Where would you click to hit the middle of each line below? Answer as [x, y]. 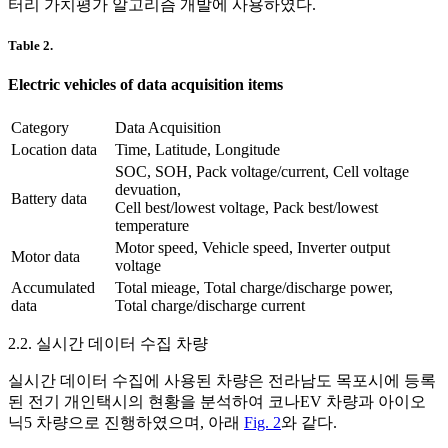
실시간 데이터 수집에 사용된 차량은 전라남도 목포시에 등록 [222, 380]
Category [40, 127]
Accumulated [53, 287]
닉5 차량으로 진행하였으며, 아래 [126, 422]
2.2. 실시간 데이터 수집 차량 [108, 343]
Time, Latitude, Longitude [197, 149]
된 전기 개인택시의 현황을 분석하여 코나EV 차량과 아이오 [217, 401]
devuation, [148, 189]
